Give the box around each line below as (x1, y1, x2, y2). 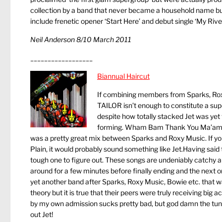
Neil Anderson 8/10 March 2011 (30, 35, 131, 44)
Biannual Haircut (97, 72, 150, 80)
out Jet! (30, 210, 53, 219)
